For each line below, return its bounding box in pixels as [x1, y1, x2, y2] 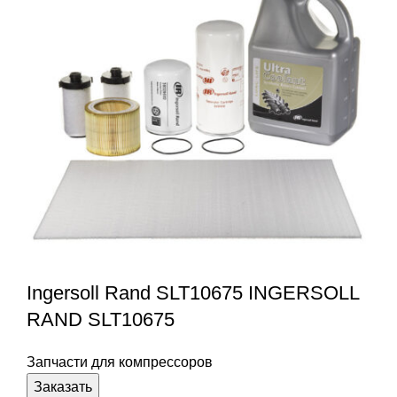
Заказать [34, 378, 92, 394]
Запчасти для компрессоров [27, 354, 213, 370]
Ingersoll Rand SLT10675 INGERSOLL [27, 281, 359, 304]
